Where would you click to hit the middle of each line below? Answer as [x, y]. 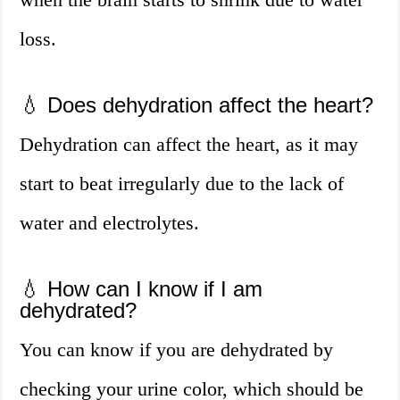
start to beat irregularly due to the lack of [182, 184]
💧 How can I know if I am [142, 289]
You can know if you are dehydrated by [177, 350]
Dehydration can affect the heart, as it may [189, 145]
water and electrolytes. [110, 223]
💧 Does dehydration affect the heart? [197, 105]
